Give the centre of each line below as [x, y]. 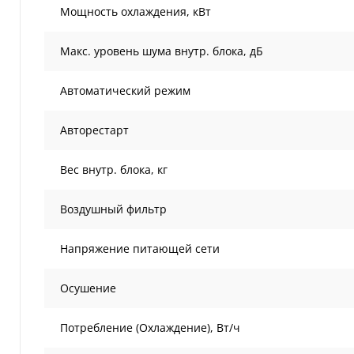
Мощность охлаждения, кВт [136, 11]
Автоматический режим [125, 90]
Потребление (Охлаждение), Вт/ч [150, 328]
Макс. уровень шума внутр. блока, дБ [162, 51]
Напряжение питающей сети [140, 249]
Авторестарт [94, 130]
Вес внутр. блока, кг [114, 169]
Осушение [88, 288]
